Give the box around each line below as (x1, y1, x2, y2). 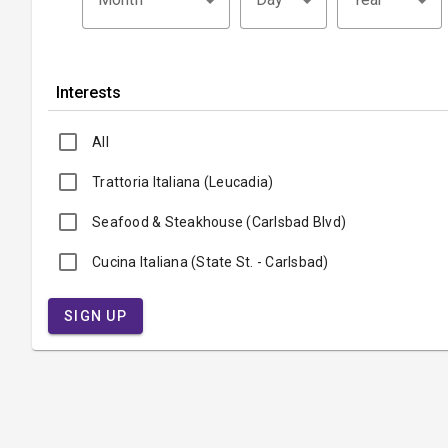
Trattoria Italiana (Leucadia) (92, 174, 274, 191)
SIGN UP (64, 308, 127, 325)
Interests (56, 83, 121, 102)
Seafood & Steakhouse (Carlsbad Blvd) (92, 214, 346, 231)
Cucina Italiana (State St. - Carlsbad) (92, 254, 329, 271)
